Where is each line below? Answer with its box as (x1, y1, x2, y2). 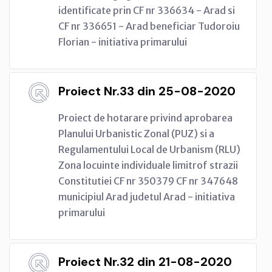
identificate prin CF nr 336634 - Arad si (58, 4, 235, 16)
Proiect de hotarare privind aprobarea (58, 111, 233, 124)
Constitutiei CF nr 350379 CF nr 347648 (58, 174, 238, 187)
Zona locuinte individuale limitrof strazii (58, 158, 238, 171)
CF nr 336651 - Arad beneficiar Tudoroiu (58, 19, 240, 32)
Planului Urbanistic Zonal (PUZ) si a (58, 127, 214, 140)
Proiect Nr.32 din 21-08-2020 (58, 253, 232, 270)
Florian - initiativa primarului (58, 35, 187, 48)
